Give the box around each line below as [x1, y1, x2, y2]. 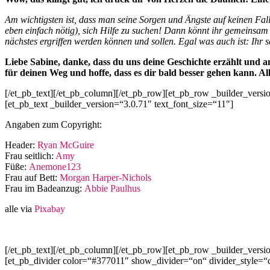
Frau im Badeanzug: [5, 183, 84, 194]
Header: [5, 140, 37, 151]
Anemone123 [29, 162, 81, 172]
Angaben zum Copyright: [5, 119, 102, 130]
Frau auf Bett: [5, 172, 60, 183]
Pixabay [34, 204, 65, 215]
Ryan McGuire [37, 140, 94, 151]
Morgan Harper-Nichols [60, 172, 151, 183]
